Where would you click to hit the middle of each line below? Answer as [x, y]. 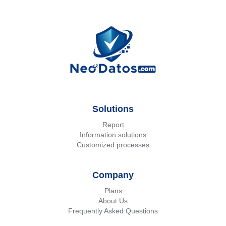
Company [113, 175]
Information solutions [113, 134]
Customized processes [113, 145]
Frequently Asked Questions [113, 211]
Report [113, 124]
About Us [113, 201]
